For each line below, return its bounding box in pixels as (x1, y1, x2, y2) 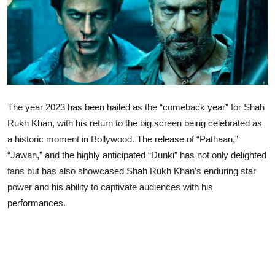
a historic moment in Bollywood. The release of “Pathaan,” (7, 133, 238, 144)
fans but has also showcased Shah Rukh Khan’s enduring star (7, 165, 256, 176)
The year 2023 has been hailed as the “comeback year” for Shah (7, 101, 265, 112)
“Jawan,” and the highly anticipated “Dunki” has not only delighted (7, 149, 266, 160)
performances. (7, 197, 66, 208)
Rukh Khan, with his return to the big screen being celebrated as (7, 117, 262, 128)
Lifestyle (9, 13, 48, 25)
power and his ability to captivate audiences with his (7, 181, 213, 192)
